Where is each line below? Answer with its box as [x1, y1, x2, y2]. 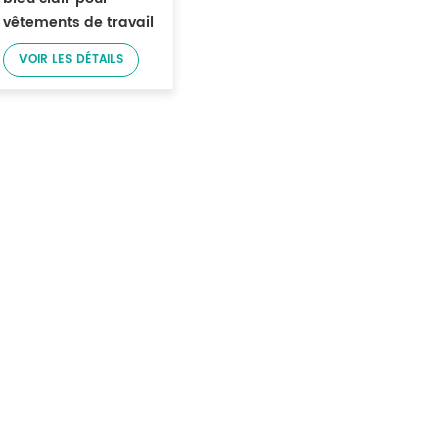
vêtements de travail [3, 10, 154, 34]
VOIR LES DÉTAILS [19, 49, 123, 69]
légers [3, 34, 49, 58]
